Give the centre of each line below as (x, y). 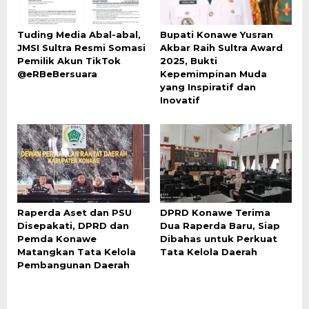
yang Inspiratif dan (208, 87)
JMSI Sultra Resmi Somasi (81, 47)
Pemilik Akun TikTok (69, 60)
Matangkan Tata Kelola (77, 251)
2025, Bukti (188, 60)
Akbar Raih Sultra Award (221, 47)
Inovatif (180, 100)
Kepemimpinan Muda (213, 73)
